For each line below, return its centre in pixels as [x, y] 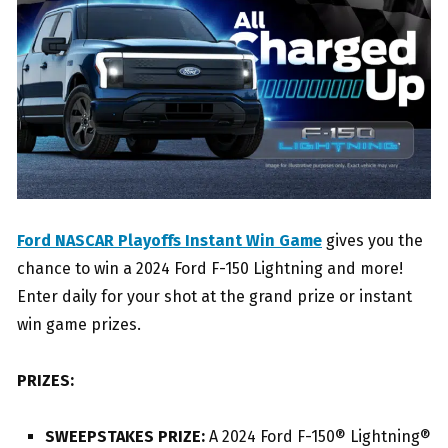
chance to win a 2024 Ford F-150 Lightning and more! [210, 268]
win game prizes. [79, 324]
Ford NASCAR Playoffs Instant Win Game [169, 240]
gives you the [372, 240]
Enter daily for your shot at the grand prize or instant [214, 296]
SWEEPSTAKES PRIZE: [125, 436]
